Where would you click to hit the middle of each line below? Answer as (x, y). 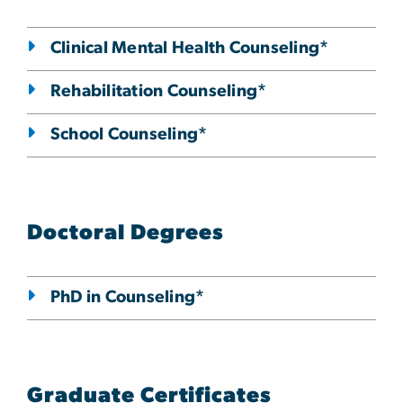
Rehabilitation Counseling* (159, 92)
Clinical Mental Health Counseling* (190, 49)
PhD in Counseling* (128, 298)
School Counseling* (129, 135)
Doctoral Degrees (126, 233)
